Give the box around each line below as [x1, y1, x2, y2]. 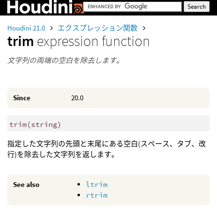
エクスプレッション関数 [58, 23, 139, 32]
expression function [37, 31, 150, 50]
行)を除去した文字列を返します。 [7, 150, 119, 159]
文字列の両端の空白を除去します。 [7, 56, 124, 65]
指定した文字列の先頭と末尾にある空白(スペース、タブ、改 [7, 139, 206, 149]
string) [31, 119, 62, 129]
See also [13, 180, 39, 189]
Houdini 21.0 [7, 23, 46, 32]
